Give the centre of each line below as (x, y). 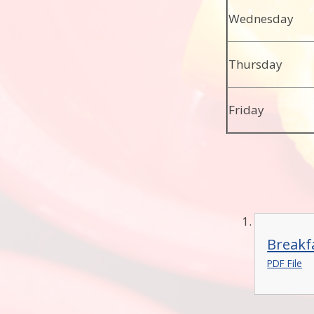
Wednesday (261, 19)
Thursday (256, 64)
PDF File (285, 264)
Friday (247, 110)
